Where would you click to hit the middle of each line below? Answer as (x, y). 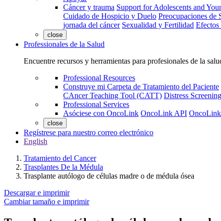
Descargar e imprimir (37, 193)
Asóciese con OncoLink (101, 113)
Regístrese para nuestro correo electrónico (89, 132)
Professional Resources (99, 78)
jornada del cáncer (92, 25)
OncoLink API (164, 113)
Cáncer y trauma (89, 7)
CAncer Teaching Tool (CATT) (112, 95)
